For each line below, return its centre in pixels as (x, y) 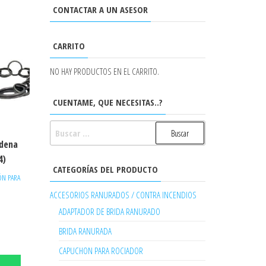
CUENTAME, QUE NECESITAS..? (107, 102)
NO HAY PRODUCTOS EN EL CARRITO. (104, 71)
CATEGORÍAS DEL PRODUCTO (105, 169)
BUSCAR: (64, 127)
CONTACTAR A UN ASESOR (100, 9)
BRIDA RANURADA (85, 231)
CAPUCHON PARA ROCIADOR (101, 251)
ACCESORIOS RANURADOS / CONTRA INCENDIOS (123, 195)
